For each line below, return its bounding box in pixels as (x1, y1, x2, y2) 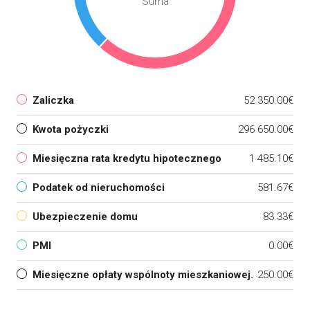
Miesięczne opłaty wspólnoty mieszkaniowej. (33, 268, 253, 281)
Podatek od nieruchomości (33, 181, 165, 194)
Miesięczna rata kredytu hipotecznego (33, 152, 221, 165)
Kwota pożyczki (33, 123, 109, 136)
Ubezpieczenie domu (33, 210, 138, 223)
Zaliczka (33, 94, 74, 107)
